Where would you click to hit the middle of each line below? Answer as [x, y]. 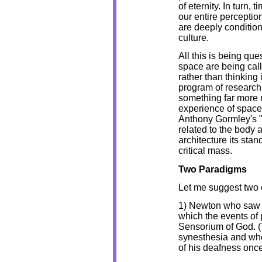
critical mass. [205, 151]
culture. [193, 37]
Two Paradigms [212, 169]
